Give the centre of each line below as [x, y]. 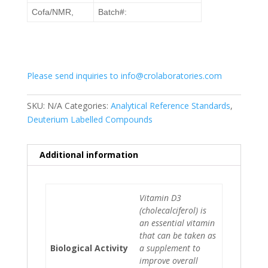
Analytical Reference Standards [170, 105]
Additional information [89, 154]
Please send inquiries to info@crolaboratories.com [124, 75]
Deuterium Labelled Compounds [89, 119]
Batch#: [112, 12]
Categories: [87, 105]
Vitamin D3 [160, 197]
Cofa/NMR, [52, 12]
